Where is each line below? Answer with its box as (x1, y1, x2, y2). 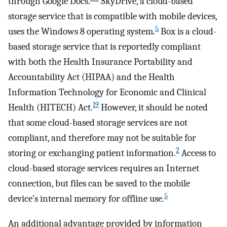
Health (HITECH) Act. (8, 102, 93, 113)
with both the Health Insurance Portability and (8, 56, 193, 68)
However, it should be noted (99, 102, 208, 113)
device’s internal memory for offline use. (8, 193, 164, 205)
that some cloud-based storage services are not (8, 117, 187, 129)
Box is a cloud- (159, 26, 216, 37)
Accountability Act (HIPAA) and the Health (8, 71, 175, 83)
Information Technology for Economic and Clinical (8, 87, 206, 98)
